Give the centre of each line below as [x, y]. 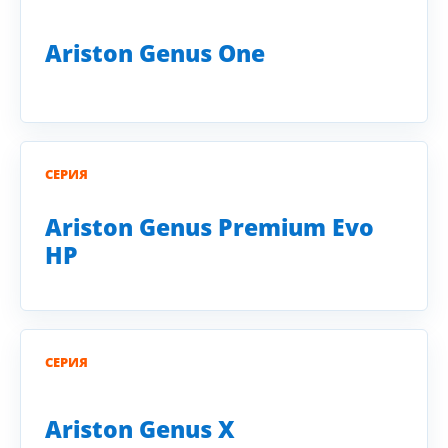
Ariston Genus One [155, 53]
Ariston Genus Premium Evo [209, 227]
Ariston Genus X [140, 429]
